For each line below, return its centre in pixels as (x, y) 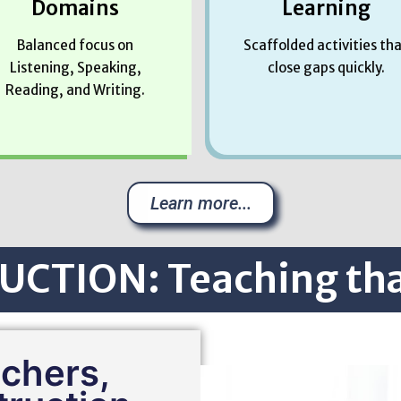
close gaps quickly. (326, 67)
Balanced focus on (75, 45)
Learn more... (200, 203)
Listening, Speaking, (75, 67)
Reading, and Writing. (75, 90)
